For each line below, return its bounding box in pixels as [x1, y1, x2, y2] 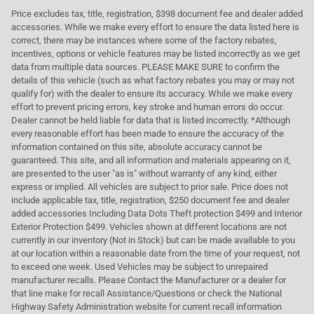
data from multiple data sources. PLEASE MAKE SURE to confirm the [11, 61, 280, 72]
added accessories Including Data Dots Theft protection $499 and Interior [11, 207, 302, 219]
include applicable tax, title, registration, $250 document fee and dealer [11, 194, 289, 205]
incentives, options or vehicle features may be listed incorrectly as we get [11, 48, 300, 59]
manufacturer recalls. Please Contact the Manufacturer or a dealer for [11, 274, 286, 285]
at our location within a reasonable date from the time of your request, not [11, 247, 300, 259]
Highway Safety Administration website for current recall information [11, 301, 282, 312]
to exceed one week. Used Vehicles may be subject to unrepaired [11, 261, 268, 272]
